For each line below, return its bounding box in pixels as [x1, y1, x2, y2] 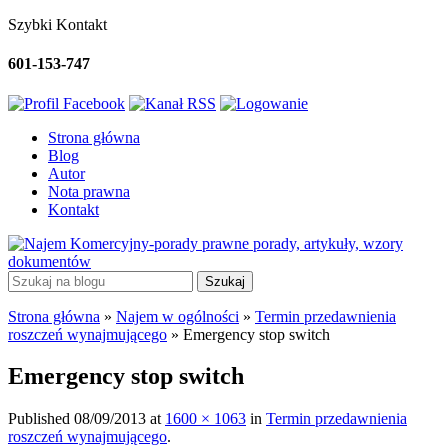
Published [8, 410, 74, 428]
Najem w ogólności [116, 307, 239, 325]
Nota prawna [48, 182, 130, 200]
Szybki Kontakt [8, 16, 107, 33]
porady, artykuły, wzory [249, 234, 403, 252]
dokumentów [8, 252, 91, 270]
